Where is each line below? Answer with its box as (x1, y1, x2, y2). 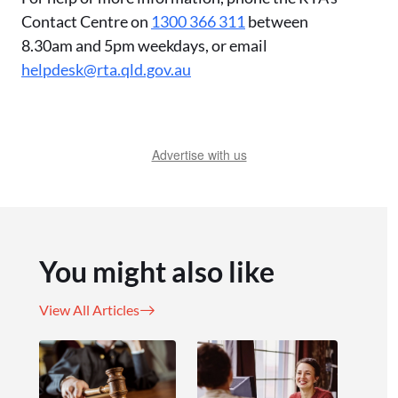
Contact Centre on (21, 11, 151, 31)
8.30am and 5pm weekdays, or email (21, 35, 267, 55)
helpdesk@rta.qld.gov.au (21, 59, 191, 79)
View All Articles (39, 300, 139, 318)
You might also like (39, 253, 275, 289)
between (245, 11, 308, 31)
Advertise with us (151, 145, 247, 163)
